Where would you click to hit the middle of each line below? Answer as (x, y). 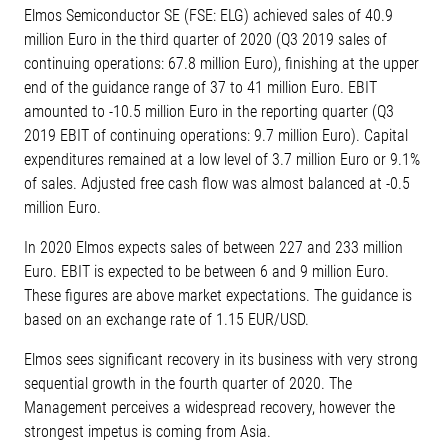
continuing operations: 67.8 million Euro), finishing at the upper (221, 63)
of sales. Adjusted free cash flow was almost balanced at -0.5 (217, 183)
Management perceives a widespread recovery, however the (209, 407)
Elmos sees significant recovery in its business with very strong (221, 359)
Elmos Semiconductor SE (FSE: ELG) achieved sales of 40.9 (208, 15)
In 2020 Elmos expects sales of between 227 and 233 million (213, 247)
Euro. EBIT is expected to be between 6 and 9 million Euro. (206, 271)
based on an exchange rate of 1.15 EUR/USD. (166, 319)
